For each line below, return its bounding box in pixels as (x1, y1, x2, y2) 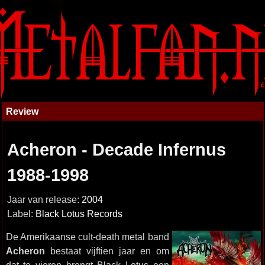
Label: (7, 209, 35, 219)
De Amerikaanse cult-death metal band (5, 231, 169, 242)
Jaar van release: (7, 195, 82, 205)
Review (5, 106, 38, 117)
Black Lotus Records (35, 209, 122, 219)
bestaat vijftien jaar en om (44, 245, 169, 256)
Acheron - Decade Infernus (7, 140, 226, 159)
